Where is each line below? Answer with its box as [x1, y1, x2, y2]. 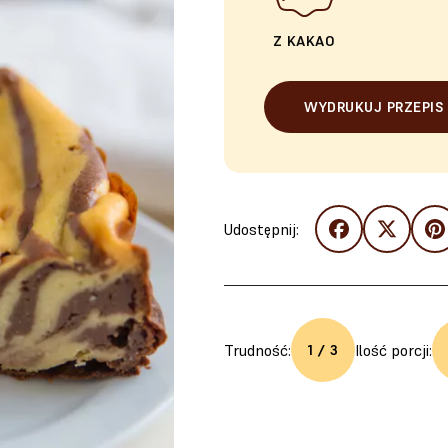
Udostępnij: [224, 219, 299, 239]
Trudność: [224, 340, 291, 360]
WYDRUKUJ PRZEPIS [304, 98, 443, 116]
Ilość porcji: [355, 340, 432, 360]
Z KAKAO [272, 32, 336, 50]
